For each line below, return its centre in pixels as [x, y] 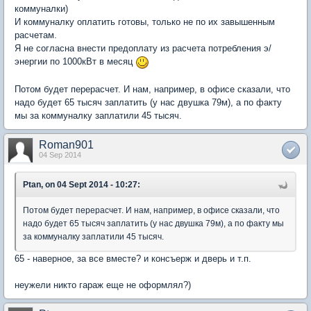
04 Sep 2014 [60, 154]
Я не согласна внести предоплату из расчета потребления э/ [143, 49]
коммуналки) [41, 9]
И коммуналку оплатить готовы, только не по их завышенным [145, 22]
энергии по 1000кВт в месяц [75, 62]
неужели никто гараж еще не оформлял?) [103, 285]
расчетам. [36, 35]
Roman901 [66, 144]
